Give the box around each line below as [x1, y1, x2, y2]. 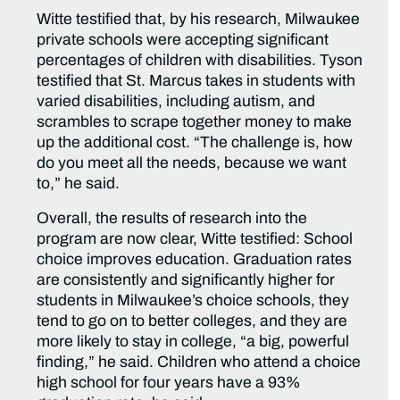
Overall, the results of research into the [37, 210, 308, 228]
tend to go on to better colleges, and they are [37, 312, 348, 330]
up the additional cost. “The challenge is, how [37, 134, 354, 152]
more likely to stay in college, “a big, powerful [37, 333, 350, 351]
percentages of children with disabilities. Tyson [37, 52, 363, 70]
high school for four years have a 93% [37, 374, 302, 392]
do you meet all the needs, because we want [37, 154, 347, 172]
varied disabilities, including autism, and [37, 93, 316, 111]
